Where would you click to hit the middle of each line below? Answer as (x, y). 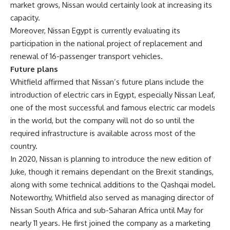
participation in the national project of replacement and (106, 43)
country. (24, 146)
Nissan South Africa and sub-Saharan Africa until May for (107, 210)
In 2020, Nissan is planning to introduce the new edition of (111, 159)
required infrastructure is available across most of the (103, 133)
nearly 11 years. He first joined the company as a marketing (110, 223)
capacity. (25, 18)
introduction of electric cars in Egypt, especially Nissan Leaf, (113, 95)
